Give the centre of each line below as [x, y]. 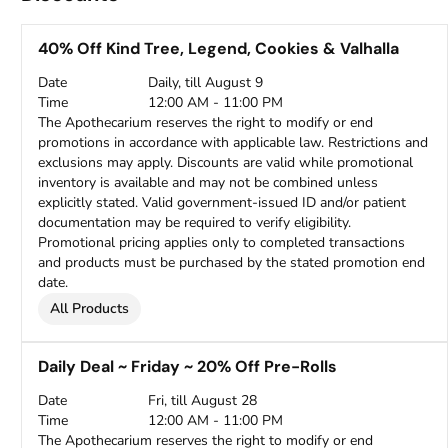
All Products [90, 308]
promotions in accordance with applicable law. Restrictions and [233, 142]
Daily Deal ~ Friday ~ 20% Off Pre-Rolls [188, 366]
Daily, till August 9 [206, 82]
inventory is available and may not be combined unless [208, 182]
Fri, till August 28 [203, 400]
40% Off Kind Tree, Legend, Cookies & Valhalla [219, 48]
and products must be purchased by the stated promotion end [232, 262]
